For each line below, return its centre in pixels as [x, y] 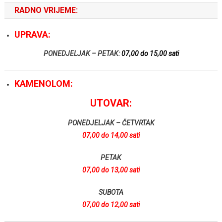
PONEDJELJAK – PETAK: [82, 54]
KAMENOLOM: [44, 83]
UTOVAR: [111, 103]
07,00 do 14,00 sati [111, 135]
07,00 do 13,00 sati [111, 170]
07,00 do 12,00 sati [111, 205]
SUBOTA [111, 192]
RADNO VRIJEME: [46, 10]
